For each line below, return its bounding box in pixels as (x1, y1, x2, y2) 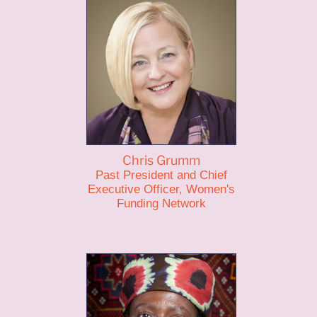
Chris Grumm (122, 153, 200, 168)
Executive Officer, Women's (87, 183, 235, 196)
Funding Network (116, 197, 206, 210)
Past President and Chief (95, 168, 227, 182)
